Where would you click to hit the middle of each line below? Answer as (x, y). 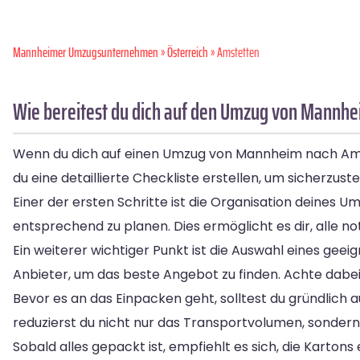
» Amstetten (234, 53)
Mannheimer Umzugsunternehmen (86, 53)
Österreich (188, 53)
